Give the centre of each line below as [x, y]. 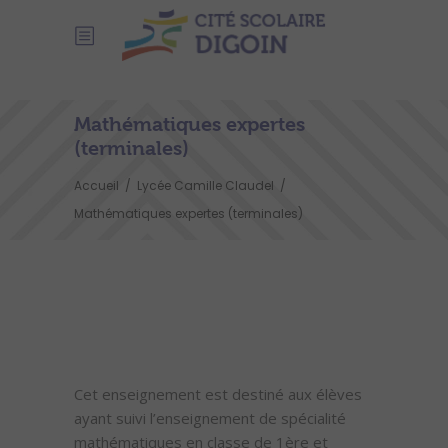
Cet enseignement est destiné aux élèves [220, 394]
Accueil [96, 186]
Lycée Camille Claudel [205, 186]
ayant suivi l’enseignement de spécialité [210, 418]
